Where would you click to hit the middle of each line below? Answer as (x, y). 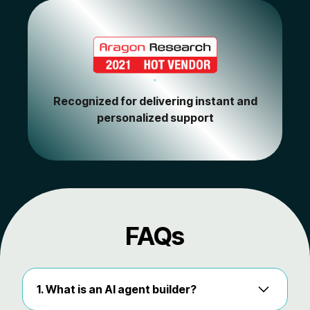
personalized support (155, 118)
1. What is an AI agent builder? (117, 290)
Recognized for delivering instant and (155, 101)
